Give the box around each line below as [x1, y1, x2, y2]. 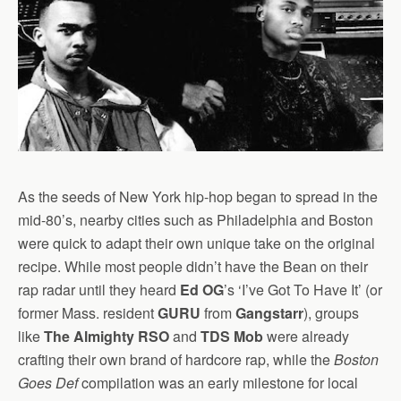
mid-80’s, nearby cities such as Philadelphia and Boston [18, 209, 373, 230]
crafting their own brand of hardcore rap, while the [18, 348, 334, 370]
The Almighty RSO [44, 325, 169, 346]
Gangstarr [235, 302, 303, 323]
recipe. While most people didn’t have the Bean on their [18, 255, 368, 277]
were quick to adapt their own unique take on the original [18, 232, 375, 253]
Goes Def [18, 371, 78, 393]
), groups [303, 302, 359, 323]
